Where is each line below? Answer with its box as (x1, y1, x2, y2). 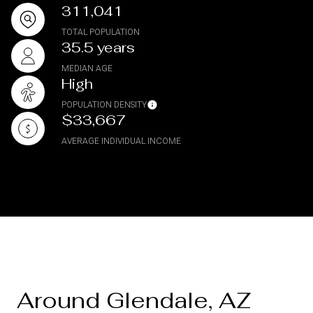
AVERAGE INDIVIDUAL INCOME (61, 136, 181, 147)
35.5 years (61, 38, 135, 57)
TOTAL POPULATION (61, 27, 140, 38)
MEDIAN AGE (61, 64, 112, 74)
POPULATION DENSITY (61, 100, 147, 110)
